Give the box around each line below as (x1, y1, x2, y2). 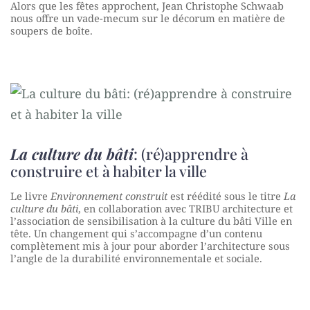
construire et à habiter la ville (10, 161, 207, 181)
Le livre (10, 189, 51, 203)
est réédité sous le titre (167, 189, 284, 203)
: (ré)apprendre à (134, 143, 248, 163)
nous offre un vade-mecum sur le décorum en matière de (10, 10, 285, 25)
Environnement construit (51, 189, 167, 203)
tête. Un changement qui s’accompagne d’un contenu (10, 226, 262, 241)
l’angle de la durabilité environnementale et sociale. (10, 251, 262, 266)
